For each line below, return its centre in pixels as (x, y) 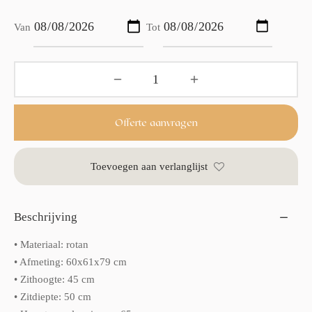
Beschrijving (46, 217)
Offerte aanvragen (156, 123)
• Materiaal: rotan (51, 244)
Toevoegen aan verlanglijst (149, 166)
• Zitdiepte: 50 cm (53, 296)
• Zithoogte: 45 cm (54, 279)
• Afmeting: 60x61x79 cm (70, 262)
